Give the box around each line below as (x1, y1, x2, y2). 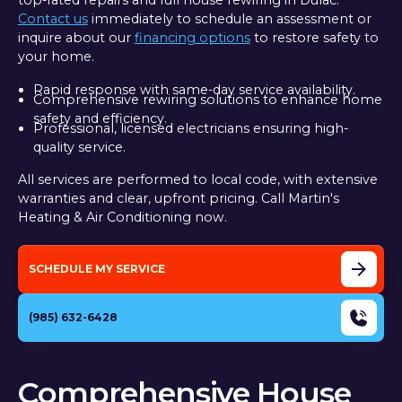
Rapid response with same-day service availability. (32, 81, 355, 98)
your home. (17, 48, 94, 66)
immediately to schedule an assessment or (87, 11, 371, 28)
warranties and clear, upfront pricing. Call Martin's (17, 189, 339, 206)
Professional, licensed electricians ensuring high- (32, 119, 348, 136)
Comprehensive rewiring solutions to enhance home (32, 91, 382, 108)
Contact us (17, 11, 88, 28)
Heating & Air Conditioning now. (17, 208, 227, 225)
